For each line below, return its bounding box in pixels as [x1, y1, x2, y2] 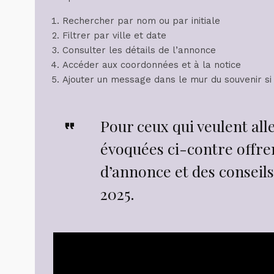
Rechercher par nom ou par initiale [62, 15, 220, 26]
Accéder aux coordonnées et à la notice [62, 59, 241, 70]
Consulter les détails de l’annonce [62, 44, 216, 56]
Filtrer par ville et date [62, 29, 166, 41]
